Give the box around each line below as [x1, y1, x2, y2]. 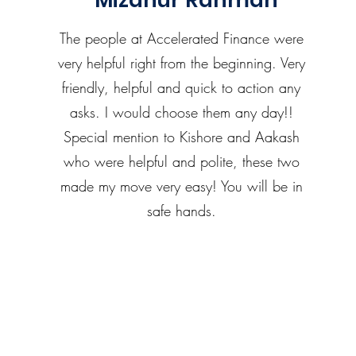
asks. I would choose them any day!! [69, 103, 293, 122]
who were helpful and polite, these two [63, 152, 300, 171]
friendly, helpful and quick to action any [62, 78, 301, 97]
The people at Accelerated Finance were [59, 29, 304, 48]
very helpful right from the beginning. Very [57, 53, 305, 72]
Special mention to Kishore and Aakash [63, 127, 300, 146]
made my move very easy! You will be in [60, 176, 303, 195]
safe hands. [146, 201, 216, 220]
